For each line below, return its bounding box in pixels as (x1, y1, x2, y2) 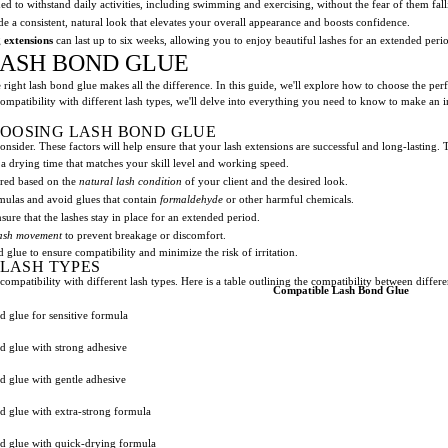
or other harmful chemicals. (223, 192, 354, 205)
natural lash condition (79, 174, 182, 187)
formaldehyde (160, 192, 223, 205)
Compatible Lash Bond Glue (272, 283, 409, 296)
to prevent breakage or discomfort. (62, 228, 226, 241)
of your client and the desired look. (182, 174, 348, 187)
